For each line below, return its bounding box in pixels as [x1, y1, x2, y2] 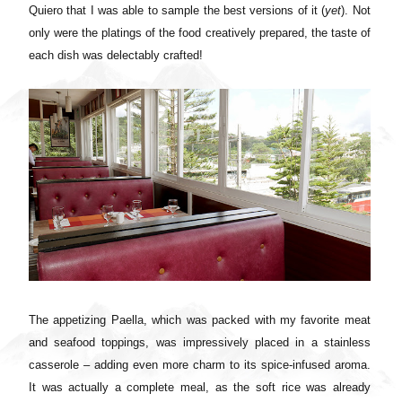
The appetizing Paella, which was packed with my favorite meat [29, 313, 371, 328]
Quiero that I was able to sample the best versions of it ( [29, 4, 326, 18]
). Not [341, 4, 371, 18]
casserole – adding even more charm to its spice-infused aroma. [29, 358, 371, 372]
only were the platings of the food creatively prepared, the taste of [29, 26, 371, 40]
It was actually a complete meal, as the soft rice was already [29, 380, 371, 395]
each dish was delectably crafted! [29, 48, 206, 63]
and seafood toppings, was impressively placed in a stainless [29, 336, 371, 350]
